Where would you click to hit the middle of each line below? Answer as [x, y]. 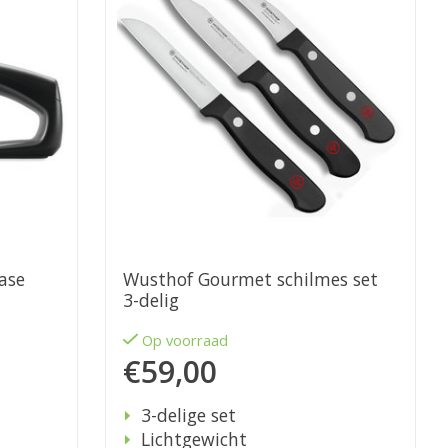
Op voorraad [185, 340]
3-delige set [188, 415]
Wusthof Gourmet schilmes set [250, 279]
